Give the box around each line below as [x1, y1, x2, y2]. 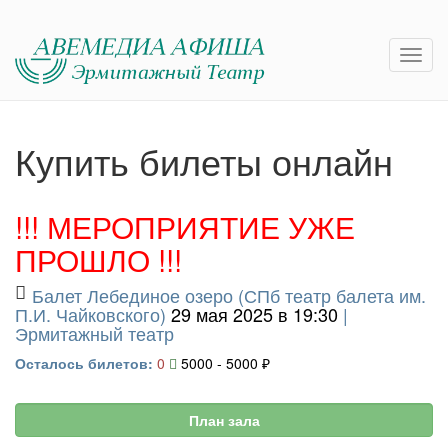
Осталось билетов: [15, 353, 153, 373]
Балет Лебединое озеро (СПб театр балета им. [31, 282, 426, 308]
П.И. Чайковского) [15, 301, 166, 327]
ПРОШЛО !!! [15, 238, 182, 281]
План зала [188, 410, 260, 430]
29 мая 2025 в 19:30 [171, 301, 338, 327]
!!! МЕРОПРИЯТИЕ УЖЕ [15, 205, 355, 248]
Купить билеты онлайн [15, 135, 393, 186]
